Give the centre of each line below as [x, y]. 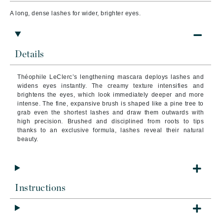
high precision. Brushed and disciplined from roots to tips [110, 121]
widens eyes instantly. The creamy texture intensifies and [110, 86]
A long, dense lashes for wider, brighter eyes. [75, 13]
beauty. [28, 139]
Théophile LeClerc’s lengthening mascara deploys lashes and [110, 77]
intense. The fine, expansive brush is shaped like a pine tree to [110, 104]
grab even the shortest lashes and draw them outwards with [110, 112]
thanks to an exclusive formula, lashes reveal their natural [110, 130]
